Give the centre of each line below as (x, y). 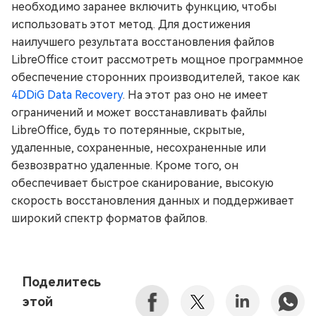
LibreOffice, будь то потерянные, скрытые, (128, 130)
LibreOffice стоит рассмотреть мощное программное (157, 59)
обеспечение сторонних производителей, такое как (156, 77)
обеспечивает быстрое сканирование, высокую (142, 183)
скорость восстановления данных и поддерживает (153, 200)
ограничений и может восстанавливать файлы (139, 112)
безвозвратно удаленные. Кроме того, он (125, 165)
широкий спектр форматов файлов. (109, 218)
